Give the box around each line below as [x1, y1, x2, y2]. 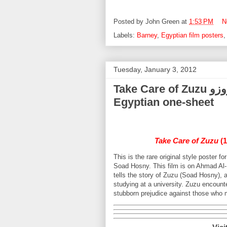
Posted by [113, 19, 145, 27]
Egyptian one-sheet [113, 97, 214, 110]
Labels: [113, 33, 137, 41]
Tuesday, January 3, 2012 [113, 67, 197, 75]
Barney [137, 33, 157, 41]
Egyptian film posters [161, 33, 223, 41]
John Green [145, 19, 179, 27]
